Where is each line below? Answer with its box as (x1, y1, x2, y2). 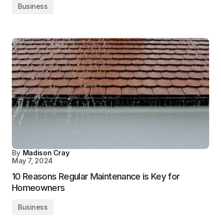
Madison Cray (22, 148, 70, 157)
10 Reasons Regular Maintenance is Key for (12, 171, 180, 182)
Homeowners (12, 183, 65, 193)
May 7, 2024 (12, 156, 53, 165)
